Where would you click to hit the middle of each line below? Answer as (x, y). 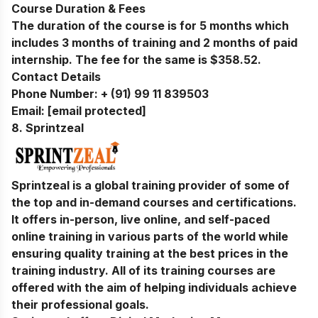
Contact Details (56, 77)
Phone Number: (55, 94)
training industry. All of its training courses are (143, 271)
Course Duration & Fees (78, 9)
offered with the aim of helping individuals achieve (154, 288)
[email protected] (97, 111)
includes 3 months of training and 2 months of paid (154, 43)
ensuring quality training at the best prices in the (150, 254)
